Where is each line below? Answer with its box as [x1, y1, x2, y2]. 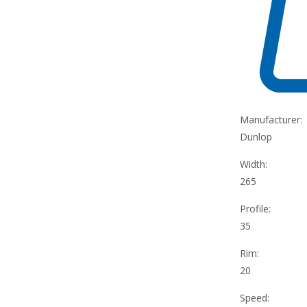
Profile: [240, 201, 271, 215]
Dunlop [240, 130, 273, 143]
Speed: [240, 291, 270, 304]
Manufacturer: [240, 112, 303, 126]
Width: [240, 157, 268, 171]
